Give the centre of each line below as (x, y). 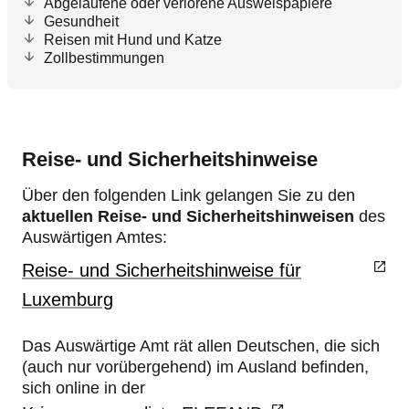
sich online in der (84, 388)
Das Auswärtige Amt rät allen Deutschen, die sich (201, 346)
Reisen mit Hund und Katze (133, 40)
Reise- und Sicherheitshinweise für (162, 270)
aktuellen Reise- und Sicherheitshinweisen (188, 216)
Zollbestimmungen (104, 58)
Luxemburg (68, 299)
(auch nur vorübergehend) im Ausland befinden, (195, 367)
